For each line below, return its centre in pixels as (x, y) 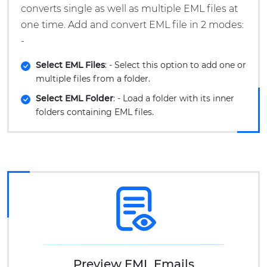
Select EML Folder (74, 98)
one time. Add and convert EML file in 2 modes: (132, 25)
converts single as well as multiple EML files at (129, 9)
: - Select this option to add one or (176, 65)
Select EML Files (70, 65)
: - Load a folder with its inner (174, 98)
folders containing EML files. (95, 112)
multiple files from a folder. (93, 79)
